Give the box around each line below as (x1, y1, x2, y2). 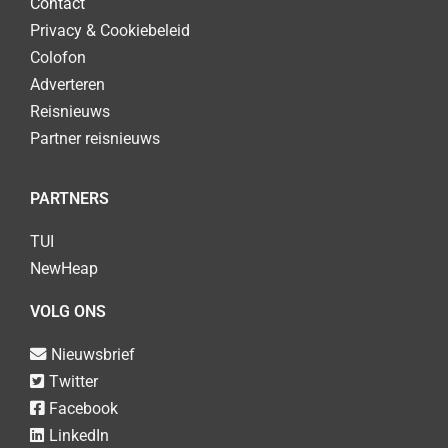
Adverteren (30, 75, 105, 95)
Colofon (30, 48, 86, 68)
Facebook (49, 398, 118, 418)
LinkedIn (49, 425, 109, 445)
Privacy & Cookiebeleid (30, 21, 190, 41)
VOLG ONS (30, 301, 106, 321)
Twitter (49, 371, 98, 391)
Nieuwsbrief (51, 344, 135, 364)
